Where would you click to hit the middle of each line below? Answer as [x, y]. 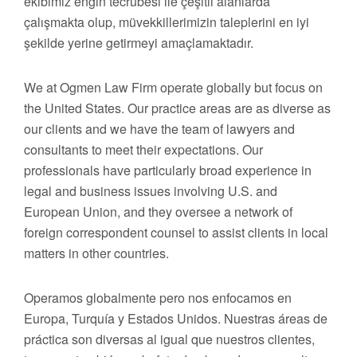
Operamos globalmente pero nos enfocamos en [158, 298]
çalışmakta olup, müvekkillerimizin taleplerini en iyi [167, 22]
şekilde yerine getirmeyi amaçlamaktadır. [139, 43]
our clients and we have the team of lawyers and [159, 129]
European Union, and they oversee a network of [158, 212]
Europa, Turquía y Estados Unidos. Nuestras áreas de [176, 318]
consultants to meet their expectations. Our [143, 149]
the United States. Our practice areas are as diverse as [177, 108]
